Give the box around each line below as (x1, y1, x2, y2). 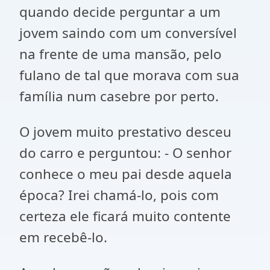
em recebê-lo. (19, 228, 107, 246)
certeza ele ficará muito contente (19, 207, 231, 225)
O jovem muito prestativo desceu (19, 122, 231, 141)
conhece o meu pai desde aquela (19, 165, 232, 183)
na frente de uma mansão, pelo (19, 45, 222, 63)
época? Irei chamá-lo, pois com (19, 186, 219, 204)
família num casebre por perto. (19, 87, 219, 105)
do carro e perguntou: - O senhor (19, 143, 231, 162)
